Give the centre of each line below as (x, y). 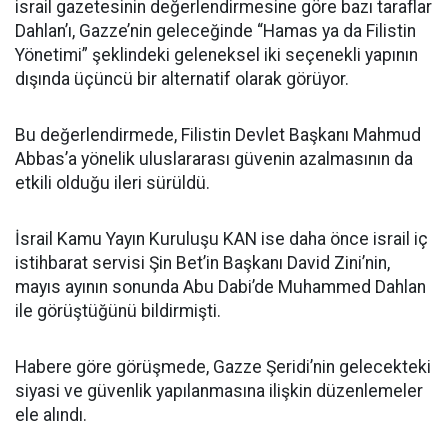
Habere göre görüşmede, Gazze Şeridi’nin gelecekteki (223, 367)
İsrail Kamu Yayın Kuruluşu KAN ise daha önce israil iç (221, 239)
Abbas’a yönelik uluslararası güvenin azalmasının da (214, 159)
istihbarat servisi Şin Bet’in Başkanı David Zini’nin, (202, 263)
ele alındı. (51, 415)
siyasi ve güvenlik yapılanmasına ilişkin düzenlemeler (219, 391)
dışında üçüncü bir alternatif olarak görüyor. (182, 79)
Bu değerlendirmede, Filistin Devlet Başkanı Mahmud (218, 135)
